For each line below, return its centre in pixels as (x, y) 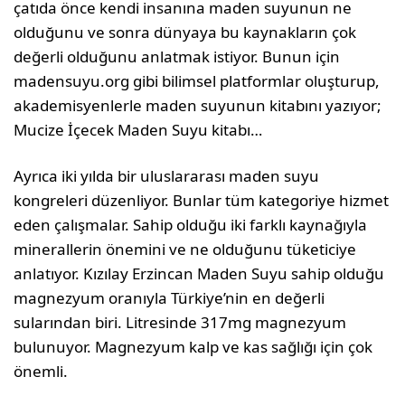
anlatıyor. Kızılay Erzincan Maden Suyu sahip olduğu (199, 273)
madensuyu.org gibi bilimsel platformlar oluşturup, (197, 80)
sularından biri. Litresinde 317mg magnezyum (180, 322)
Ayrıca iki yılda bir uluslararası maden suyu (167, 175)
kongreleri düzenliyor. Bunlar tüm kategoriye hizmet (202, 200)
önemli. (41, 371)
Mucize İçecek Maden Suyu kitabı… (138, 129)
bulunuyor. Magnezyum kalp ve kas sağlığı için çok (193, 346)
